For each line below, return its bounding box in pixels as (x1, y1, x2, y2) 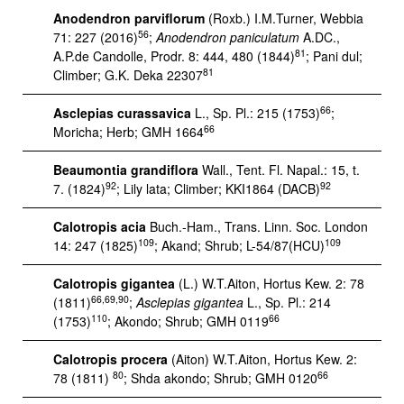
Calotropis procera (53, 350, 168, 368)
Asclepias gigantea (136, 293, 243, 311)
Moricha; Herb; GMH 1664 (53, 123, 204, 141)
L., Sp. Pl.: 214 (243, 293, 331, 311)
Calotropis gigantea (53, 274, 175, 292)
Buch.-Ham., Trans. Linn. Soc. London (146, 217, 368, 235)
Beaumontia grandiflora (53, 161, 198, 179)
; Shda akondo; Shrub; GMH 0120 (124, 369, 317, 387)
